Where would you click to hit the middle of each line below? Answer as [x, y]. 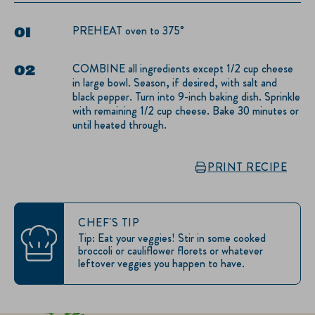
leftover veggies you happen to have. [163, 263]
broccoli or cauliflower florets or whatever [171, 250]
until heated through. [120, 124]
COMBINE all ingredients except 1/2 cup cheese [183, 68]
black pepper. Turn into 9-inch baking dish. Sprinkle [186, 96]
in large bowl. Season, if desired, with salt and [175, 82]
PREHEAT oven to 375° [128, 30]
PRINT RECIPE [247, 167]
